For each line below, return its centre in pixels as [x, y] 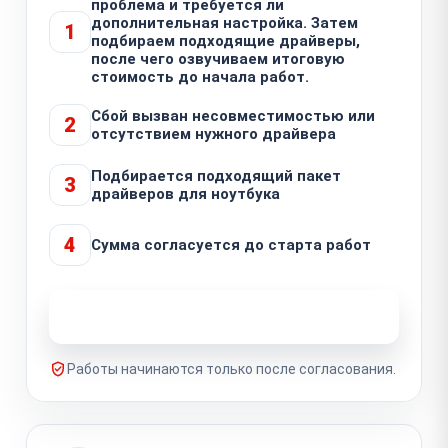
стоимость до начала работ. [200, 76]
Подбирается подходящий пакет [216, 175]
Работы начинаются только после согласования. [231, 368]
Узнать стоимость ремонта [213, 316]
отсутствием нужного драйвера [213, 133]
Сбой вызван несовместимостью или [233, 115]
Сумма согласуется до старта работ [231, 244]
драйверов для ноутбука [185, 193]
